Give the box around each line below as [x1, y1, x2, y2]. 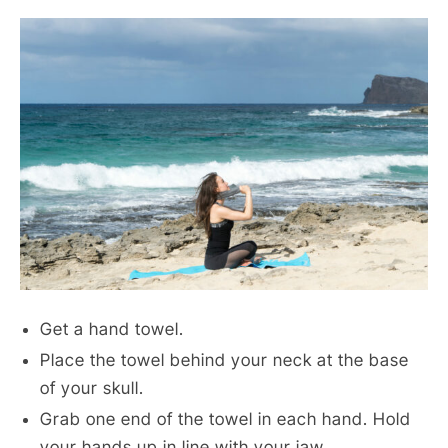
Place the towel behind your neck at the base [40, 349, 409, 370]
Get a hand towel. [40, 318, 184, 339]
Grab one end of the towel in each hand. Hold [40, 408, 411, 429]
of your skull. [40, 377, 144, 398]
